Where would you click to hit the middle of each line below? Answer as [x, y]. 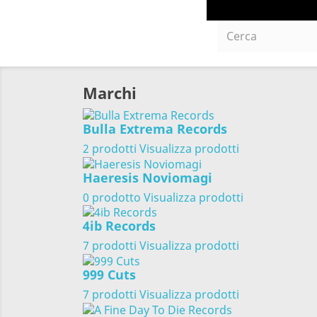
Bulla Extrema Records [155, 128]
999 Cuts [109, 274]
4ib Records [119, 226]
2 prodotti [110, 148]
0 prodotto [112, 197]
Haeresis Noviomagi [148, 177]
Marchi [110, 93]
